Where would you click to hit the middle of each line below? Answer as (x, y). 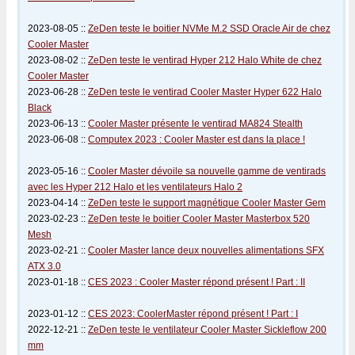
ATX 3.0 (44, 266)
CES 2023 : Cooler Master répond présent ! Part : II (197, 282)
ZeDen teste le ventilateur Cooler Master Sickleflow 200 (207, 330)
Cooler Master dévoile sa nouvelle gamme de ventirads (207, 171)
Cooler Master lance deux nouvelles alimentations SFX (206, 250)
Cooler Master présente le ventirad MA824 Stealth (195, 124)
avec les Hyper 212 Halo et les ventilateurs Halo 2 (135, 187)
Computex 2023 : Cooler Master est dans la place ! (197, 139)
